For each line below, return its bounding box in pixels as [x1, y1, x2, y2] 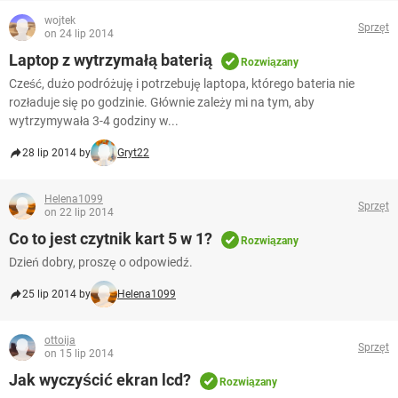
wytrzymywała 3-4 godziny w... [9, 114, 179, 129]
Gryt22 [117, 147, 149, 160]
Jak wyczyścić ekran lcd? [9, 370, 191, 390]
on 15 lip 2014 [44, 347, 114, 361]
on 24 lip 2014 [44, 28, 114, 41]
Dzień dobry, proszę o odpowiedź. [9, 255, 193, 270]
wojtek [44, 14, 76, 28]
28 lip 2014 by [22, 147, 91, 160]
